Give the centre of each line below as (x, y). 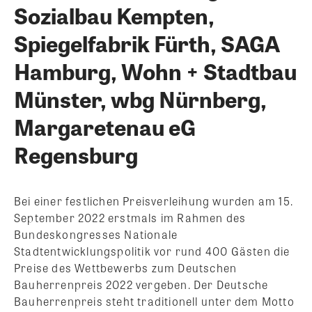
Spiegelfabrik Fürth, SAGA (147, 42)
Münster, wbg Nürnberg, (140, 98)
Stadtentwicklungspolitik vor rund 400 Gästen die (152, 251)
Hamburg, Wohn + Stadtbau (155, 70)
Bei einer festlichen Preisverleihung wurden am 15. (154, 201)
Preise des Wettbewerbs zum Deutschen (126, 267)
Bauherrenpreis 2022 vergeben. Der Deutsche (141, 284)
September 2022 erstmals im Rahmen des (130, 217)
